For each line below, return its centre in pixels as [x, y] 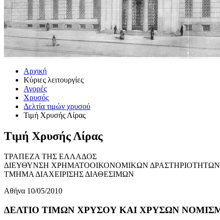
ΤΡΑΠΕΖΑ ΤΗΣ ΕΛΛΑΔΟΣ [50, 157]
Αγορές [35, 88]
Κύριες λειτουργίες [54, 80]
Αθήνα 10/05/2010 [33, 191]
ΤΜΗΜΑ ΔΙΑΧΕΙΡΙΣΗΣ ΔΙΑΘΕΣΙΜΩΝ [69, 174]
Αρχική [35, 71]
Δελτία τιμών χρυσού [57, 106]
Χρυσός [36, 97]
